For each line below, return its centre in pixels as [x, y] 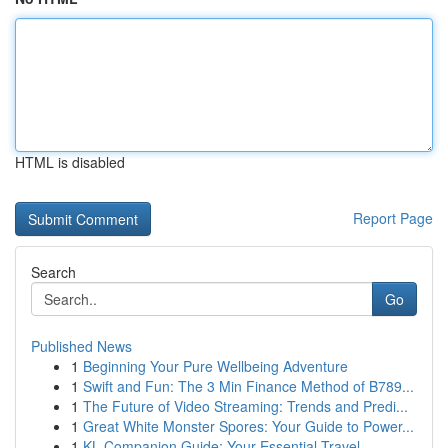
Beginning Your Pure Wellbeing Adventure [215, 366]
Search [53, 272]
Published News [81, 346]
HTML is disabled [70, 162]
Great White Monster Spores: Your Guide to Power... [248, 426]
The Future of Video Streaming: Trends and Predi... [245, 406]
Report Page [393, 218]
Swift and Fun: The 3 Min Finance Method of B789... [248, 386]
